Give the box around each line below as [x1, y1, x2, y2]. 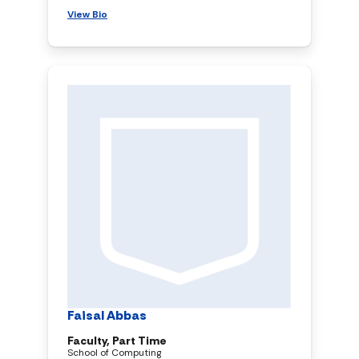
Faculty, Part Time [67, 333, 167, 348]
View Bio [67, 7, 107, 21]
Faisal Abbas [67, 306, 147, 324]
